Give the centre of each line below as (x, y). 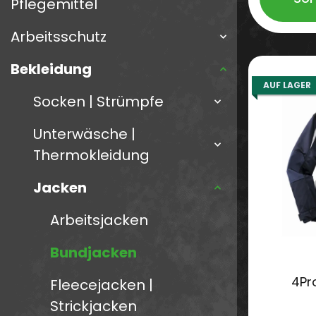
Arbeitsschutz (59, 37)
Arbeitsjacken (99, 220)
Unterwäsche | (84, 134)
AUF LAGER (287, 85)
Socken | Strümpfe (98, 102)
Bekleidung (51, 69)
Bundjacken (93, 253)
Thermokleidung (91, 156)
